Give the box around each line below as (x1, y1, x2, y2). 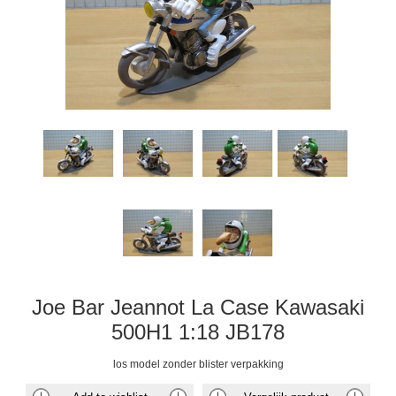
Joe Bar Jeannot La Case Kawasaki (32, 294, 364, 319)
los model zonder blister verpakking (112, 357, 284, 370)
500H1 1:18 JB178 (111, 319, 285, 344)
